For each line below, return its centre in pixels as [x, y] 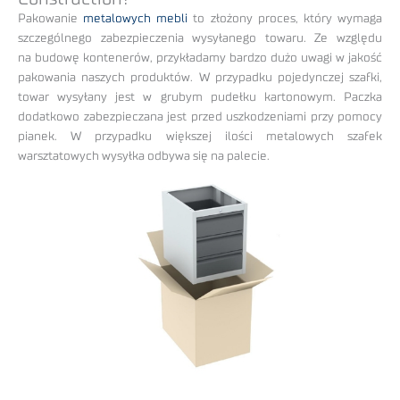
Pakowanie [51, 18]
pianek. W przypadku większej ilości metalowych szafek [200, 136]
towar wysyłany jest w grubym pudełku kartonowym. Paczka [200, 97]
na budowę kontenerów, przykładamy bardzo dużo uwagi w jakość [200, 58]
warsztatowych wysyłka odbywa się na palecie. [144, 156]
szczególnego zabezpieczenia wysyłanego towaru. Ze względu [200, 38]
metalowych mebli [136, 18]
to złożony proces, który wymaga [285, 18]
